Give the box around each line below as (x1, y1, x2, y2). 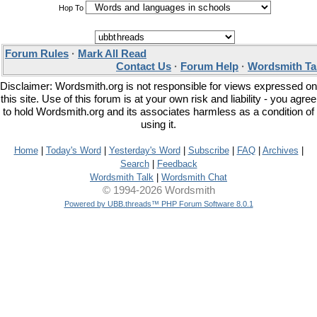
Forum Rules (5, 48, 69, 59)
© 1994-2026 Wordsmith (102, 185, 215, 196)
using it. (141, 119, 176, 130)
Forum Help (180, 61, 238, 72)
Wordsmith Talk (90, 172, 154, 183)
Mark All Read (78, 48, 146, 59)
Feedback (156, 158, 197, 169)
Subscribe (188, 145, 229, 156)
